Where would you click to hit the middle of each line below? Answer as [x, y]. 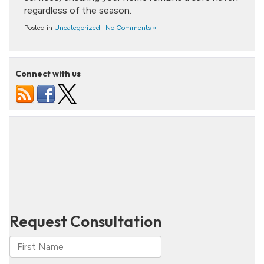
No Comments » [131, 28]
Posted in [39, 28]
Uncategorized [77, 28]
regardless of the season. [78, 10]
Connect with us [48, 74]
